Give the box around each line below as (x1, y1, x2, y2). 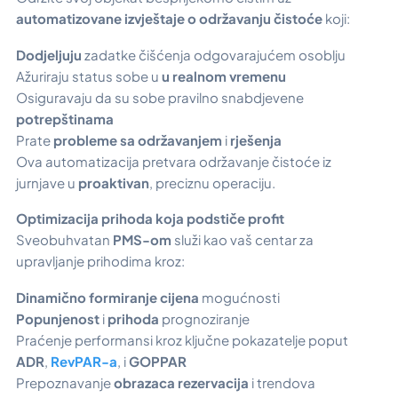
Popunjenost (16, 309, 99, 327)
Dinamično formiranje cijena (16, 288, 202, 306)
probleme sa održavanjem (53, 131, 222, 148)
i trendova (251, 373, 315, 391)
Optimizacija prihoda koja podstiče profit (16, 210, 284, 227)
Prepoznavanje (16, 373, 114, 391)
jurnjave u (16, 173, 78, 191)
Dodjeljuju (16, 45, 84, 63)
